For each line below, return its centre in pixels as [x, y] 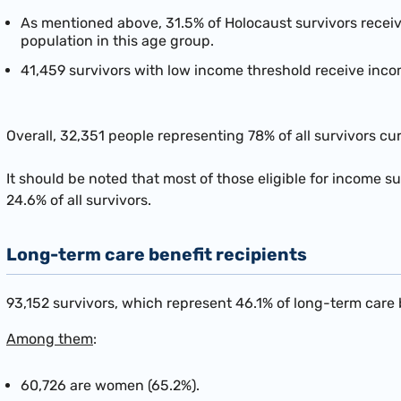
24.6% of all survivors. [79, 200]
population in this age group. [117, 40]
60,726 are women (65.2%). [110, 386]
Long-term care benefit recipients [157, 254]
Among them [50, 338]
